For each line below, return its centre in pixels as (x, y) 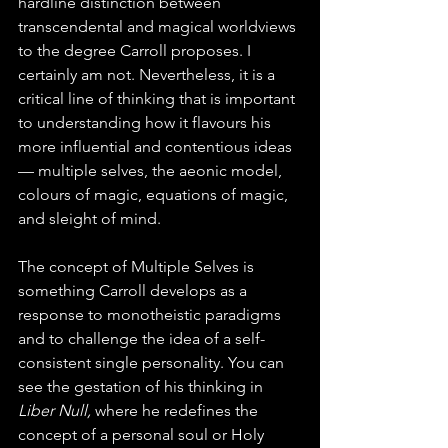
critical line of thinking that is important (158, 99)
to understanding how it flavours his (146, 123)
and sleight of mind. (89, 219)
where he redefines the (178, 411)
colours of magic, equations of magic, (155, 195)
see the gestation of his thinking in (142, 387)
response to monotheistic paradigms (151, 315)
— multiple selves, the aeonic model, (152, 171)
